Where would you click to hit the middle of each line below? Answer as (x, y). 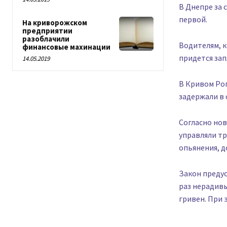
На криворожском (55, 23)
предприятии (47, 31)
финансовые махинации (66, 47)
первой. (193, 20)
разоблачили (46, 39)
